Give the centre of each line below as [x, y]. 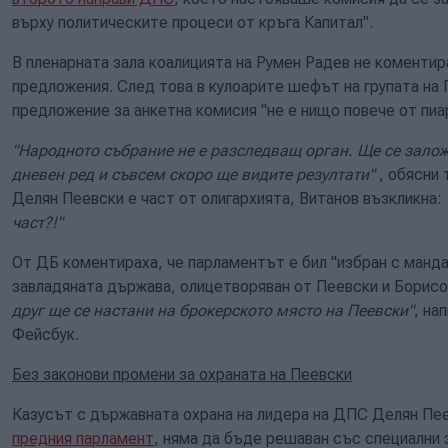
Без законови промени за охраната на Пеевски [182, 374]
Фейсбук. [45, 334]
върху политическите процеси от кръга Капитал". [192, 22]
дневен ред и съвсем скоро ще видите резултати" [193, 174]
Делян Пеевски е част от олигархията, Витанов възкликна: [229, 198]
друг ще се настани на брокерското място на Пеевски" [213, 310]
